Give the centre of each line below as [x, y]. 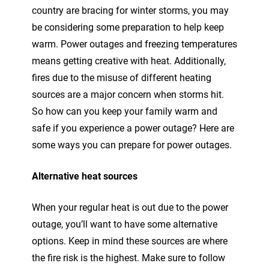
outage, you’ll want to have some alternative [125, 224]
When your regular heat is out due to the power [130, 207]
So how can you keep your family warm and [125, 111]
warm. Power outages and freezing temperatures [134, 44]
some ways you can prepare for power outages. [132, 145]
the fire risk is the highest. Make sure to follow [128, 258]
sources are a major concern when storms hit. [128, 94]
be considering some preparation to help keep [128, 27]
